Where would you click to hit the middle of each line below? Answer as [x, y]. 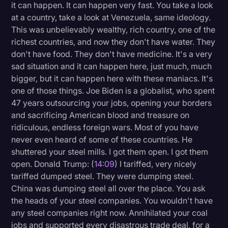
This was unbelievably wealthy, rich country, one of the [113, 30]
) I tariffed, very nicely [156, 164]
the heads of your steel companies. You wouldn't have [112, 201]
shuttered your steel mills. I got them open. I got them [110, 152]
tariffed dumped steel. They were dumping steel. [103, 176]
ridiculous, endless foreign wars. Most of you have [105, 127]
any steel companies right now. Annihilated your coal [110, 213]
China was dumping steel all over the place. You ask [109, 189]
